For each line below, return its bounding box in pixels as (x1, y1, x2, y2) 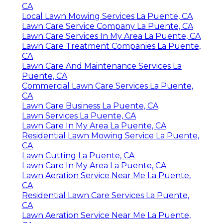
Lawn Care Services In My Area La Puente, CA (22, 31, 201, 41)
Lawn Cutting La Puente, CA (22, 151, 134, 161)
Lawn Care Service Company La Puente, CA (22, 21, 193, 31)
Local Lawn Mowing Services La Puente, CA (22, 11, 193, 21)
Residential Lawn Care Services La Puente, (22, 191, 189, 201)
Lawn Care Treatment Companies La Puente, (22, 41, 201, 51)
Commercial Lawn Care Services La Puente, (22, 81, 193, 91)
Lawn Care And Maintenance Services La (22, 61, 182, 71)
